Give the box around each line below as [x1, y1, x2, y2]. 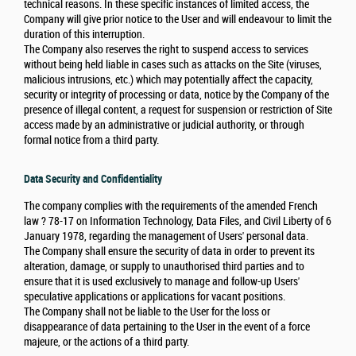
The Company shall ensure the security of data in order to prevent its [24, 245, 315, 259]
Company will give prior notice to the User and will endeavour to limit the [24, 13, 331, 27]
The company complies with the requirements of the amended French [24, 199, 318, 214]
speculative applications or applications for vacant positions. [24, 290, 285, 304]
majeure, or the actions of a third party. [24, 335, 189, 350]
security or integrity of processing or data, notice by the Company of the [24, 88, 329, 103]
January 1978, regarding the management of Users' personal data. [24, 230, 308, 244]
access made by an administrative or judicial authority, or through [24, 118, 304, 133]
